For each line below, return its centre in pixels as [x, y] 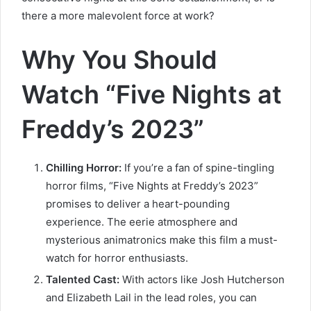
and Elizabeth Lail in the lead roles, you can [151, 297]
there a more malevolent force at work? [118, 15]
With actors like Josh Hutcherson [202, 279]
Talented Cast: [83, 279]
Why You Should [119, 59]
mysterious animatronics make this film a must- [162, 239]
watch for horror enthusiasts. [117, 258]
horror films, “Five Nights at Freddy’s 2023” [152, 185]
